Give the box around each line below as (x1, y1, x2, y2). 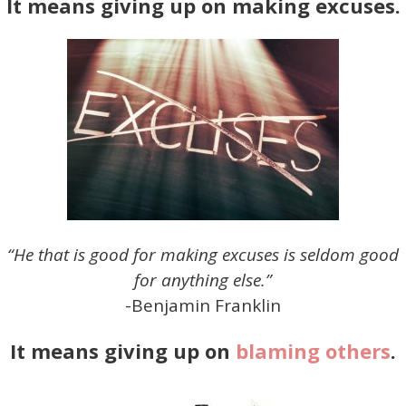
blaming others (236, 336, 391, 364)
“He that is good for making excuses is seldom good (7, 242, 399, 266)
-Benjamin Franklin (125, 293, 281, 317)
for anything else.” (134, 267, 272, 292)
